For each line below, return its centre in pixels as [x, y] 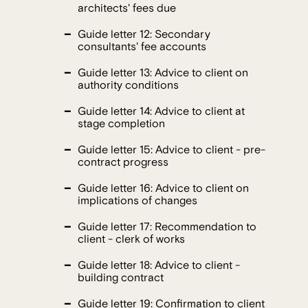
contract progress [123, 162]
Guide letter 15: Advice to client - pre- [172, 150]
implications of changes [137, 200]
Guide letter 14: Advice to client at [161, 111]
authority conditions [128, 85]
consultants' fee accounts [142, 46]
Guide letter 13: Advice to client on [163, 73]
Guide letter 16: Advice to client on [163, 188]
